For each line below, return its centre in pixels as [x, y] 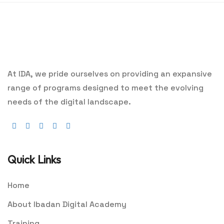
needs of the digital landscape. [69, 102]
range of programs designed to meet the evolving [105, 88]
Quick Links [34, 160]
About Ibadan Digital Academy [67, 204]
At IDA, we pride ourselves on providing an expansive [110, 74]
